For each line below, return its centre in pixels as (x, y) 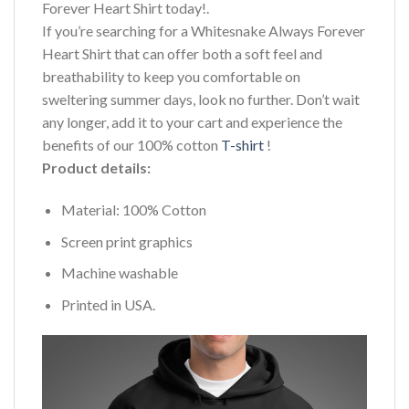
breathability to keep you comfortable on (171, 77)
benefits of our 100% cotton (131, 145)
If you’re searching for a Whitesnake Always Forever (204, 31)
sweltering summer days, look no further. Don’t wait (201, 100)
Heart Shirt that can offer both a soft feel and (182, 54)
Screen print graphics (126, 241)
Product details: (96, 168)
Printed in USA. (108, 305)
